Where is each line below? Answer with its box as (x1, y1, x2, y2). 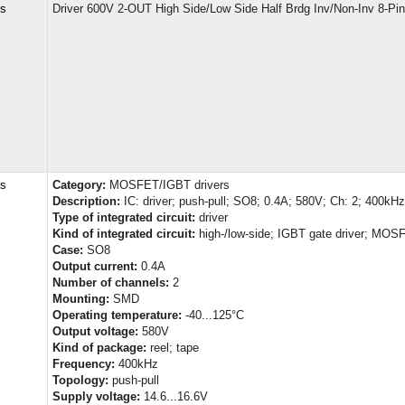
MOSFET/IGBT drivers (106, 177, 230, 192)
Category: (52, 177, 106, 192)
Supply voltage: (52, 389, 140, 403)
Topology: (52, 372, 108, 387)
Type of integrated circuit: (52, 210, 195, 224)
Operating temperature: (52, 307, 182, 322)
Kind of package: (52, 340, 146, 354)
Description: (52, 193, 120, 208)
